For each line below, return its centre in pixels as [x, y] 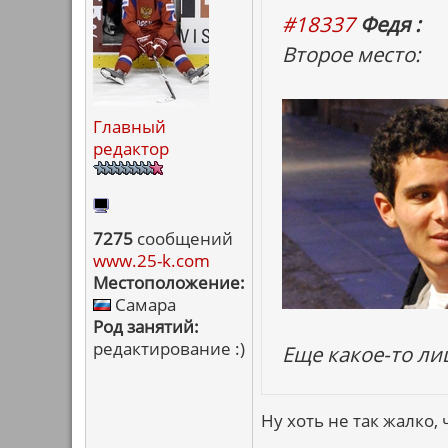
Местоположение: [169, 282]
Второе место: [351, 54]
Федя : [390, 24]
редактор [131, 148]
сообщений [183, 238]
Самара [143, 304]
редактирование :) [169, 348]
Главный [129, 126]
